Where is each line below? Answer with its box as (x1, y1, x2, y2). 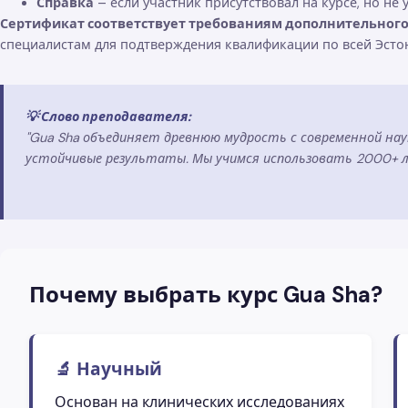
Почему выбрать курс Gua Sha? (29, 280, 382, 309)
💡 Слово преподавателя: (25, 107, 191, 125)
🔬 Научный (55, 357, 162, 381)
